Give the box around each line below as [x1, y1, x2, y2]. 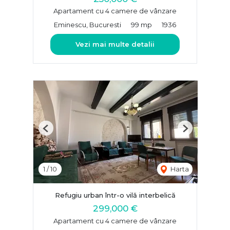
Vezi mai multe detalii [75, 40, 155, 49]
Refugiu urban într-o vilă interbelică [54, 191, 176, 200]
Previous [45, 128, 74, 137]
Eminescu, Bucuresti [54, 21, 121, 29]
